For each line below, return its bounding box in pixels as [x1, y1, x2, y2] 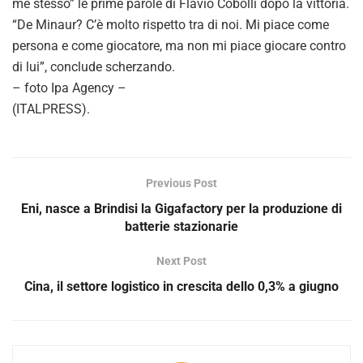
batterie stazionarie [125, 218, 238, 234]
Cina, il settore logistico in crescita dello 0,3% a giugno [24, 278, 339, 294]
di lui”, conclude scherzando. [12, 58, 175, 75]
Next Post [156, 254, 207, 267]
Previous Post [146, 176, 217, 190]
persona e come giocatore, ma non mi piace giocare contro [12, 37, 346, 53]
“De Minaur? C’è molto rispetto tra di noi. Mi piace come [12, 16, 329, 32]
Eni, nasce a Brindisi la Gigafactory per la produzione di [21, 200, 342, 216]
